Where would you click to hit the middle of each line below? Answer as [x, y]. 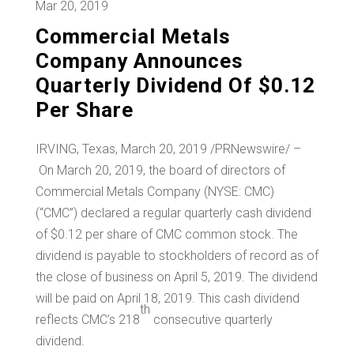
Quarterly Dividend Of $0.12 [175, 86]
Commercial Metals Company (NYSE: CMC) [154, 192]
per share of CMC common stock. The [190, 235]
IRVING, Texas [75, 149]
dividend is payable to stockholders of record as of [177, 256]
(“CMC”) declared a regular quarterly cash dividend [173, 213]
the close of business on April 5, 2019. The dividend [176, 277]
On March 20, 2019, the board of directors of [160, 171]
